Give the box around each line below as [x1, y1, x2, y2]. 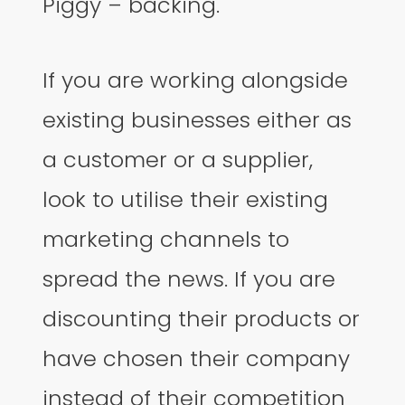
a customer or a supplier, [42, 144, 314, 174]
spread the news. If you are [42, 263, 336, 294]
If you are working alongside [42, 64, 349, 95]
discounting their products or [42, 303, 361, 334]
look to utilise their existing [42, 184, 329, 214]
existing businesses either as [42, 104, 353, 135]
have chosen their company [42, 343, 351, 373]
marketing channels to [42, 223, 290, 254]
